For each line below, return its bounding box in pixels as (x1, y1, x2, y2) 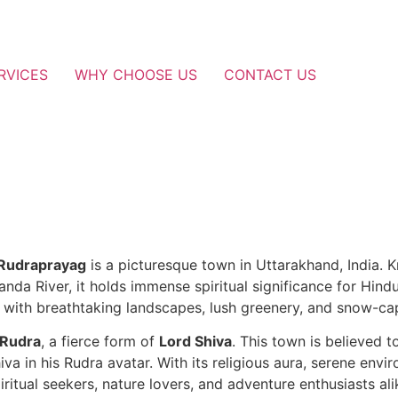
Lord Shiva (159, 332, 232, 351)
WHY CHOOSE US (75, 66, 197, 84)
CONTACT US (224, 66, 316, 84)
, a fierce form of (41, 332, 159, 351)
